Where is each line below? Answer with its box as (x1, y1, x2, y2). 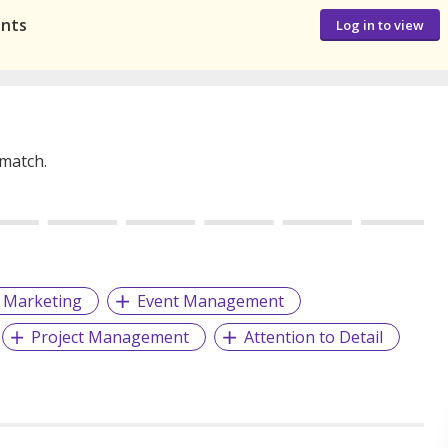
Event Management (137, 290, 285, 313)
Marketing (3, 290, 83, 313)
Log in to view (336, 15, 424, 34)
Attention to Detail (244, 326, 384, 349)
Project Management (31, 326, 190, 349)
